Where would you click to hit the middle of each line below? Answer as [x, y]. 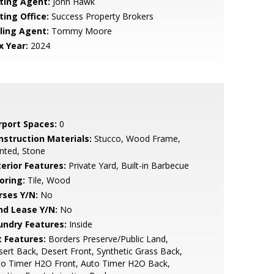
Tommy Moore [80, 31]
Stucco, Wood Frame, [136, 139]
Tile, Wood [47, 180]
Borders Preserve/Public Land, [107, 239]
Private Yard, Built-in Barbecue [127, 165]
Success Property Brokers [101, 16]
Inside [79, 224]
